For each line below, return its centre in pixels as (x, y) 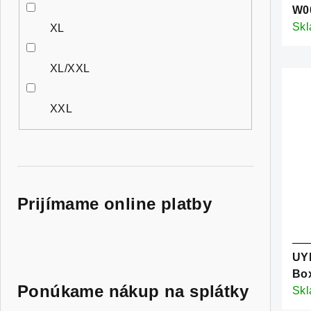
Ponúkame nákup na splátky (133, 291)
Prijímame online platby (115, 203)
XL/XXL (70, 68)
